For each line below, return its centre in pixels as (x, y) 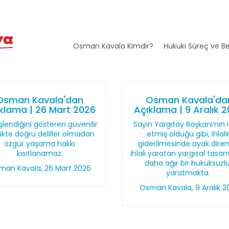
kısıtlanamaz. (40, 153)
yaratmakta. (189, 173)
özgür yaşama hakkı (40, 144)
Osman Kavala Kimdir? (113, 46)
